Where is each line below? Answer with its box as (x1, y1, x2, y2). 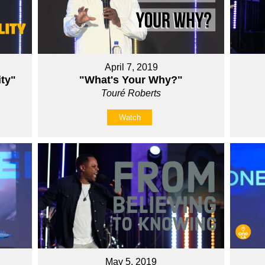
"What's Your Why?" (79, 74, 183, 86)
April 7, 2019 (104, 62, 158, 73)
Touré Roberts (101, 88, 161, 99)
